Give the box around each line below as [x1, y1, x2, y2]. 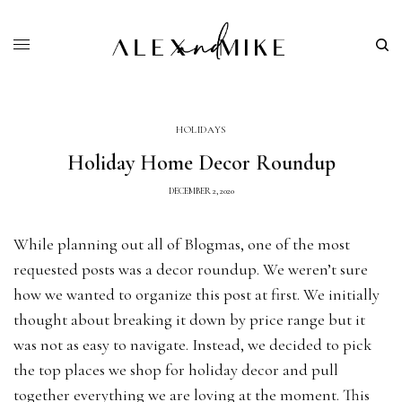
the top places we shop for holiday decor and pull [13, 359, 339, 380]
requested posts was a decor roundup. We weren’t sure [13, 258, 369, 279]
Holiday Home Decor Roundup [66, 149, 336, 176]
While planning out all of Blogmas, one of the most [13, 233, 351, 254]
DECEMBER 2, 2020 [168, 185, 234, 197]
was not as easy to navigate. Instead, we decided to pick [13, 334, 372, 354]
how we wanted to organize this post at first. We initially [13, 284, 380, 304]
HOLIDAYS [176, 123, 226, 135]
